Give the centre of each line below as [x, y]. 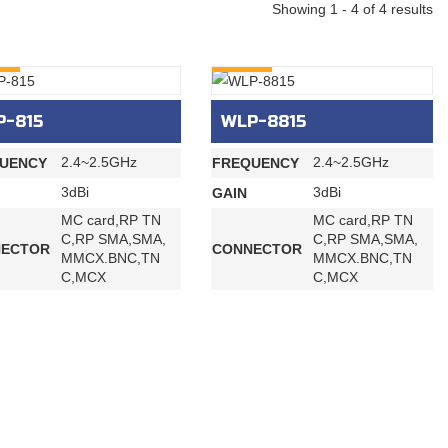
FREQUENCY [255, 163]
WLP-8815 [263, 122]
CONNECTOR [257, 249]
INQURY [242, 55]
